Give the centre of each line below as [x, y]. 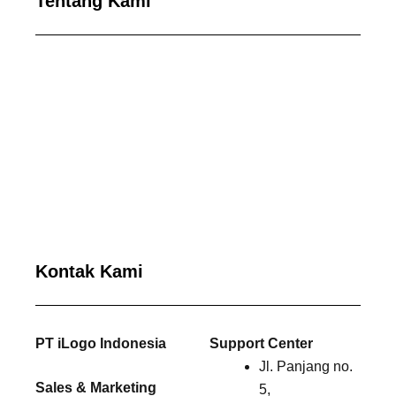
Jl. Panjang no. [306, 366]
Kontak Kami [89, 271]
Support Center [261, 343]
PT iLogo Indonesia [101, 343]
